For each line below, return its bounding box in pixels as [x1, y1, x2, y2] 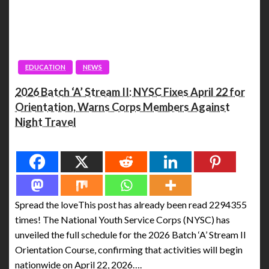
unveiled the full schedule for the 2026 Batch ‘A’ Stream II [15, 228, 246, 240]
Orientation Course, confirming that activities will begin [15, 243, 243, 255]
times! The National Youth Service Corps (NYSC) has [15, 213, 230, 225]
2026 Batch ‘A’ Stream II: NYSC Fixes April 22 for [15, 85, 245, 98]
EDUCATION [25, 62, 65, 71]
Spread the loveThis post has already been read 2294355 [15, 198, 247, 210]
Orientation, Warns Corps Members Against [15, 100, 230, 113]
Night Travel [15, 115, 76, 128]
